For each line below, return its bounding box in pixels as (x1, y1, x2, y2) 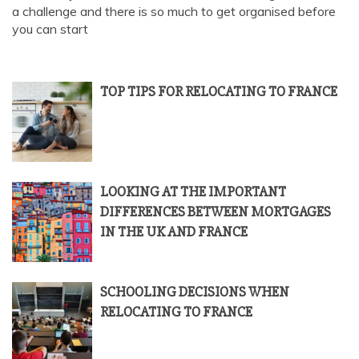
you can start (12, 20, 88, 37)
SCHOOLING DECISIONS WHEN (100, 282, 289, 301)
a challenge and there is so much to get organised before (12, 2, 336, 19)
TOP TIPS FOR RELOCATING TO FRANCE (100, 82, 337, 100)
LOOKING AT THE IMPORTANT (100, 182, 286, 200)
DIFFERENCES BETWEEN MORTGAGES (100, 202, 331, 220)
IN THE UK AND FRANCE (100, 222, 248, 240)
